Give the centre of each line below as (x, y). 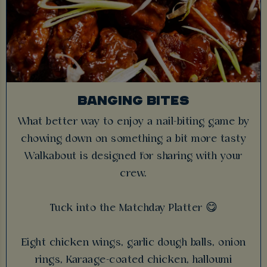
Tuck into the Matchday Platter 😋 (133, 208)
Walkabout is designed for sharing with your (133, 156)
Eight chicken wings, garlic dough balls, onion (133, 243)
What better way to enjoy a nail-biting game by (133, 122)
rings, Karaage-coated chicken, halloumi (133, 260)
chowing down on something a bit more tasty (133, 139)
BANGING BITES (133, 100)
